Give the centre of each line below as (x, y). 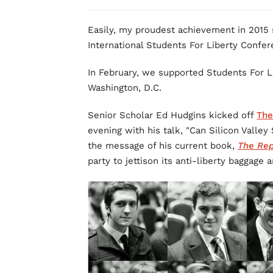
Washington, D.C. (125, 88)
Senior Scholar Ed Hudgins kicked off (172, 115)
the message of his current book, (163, 146)
